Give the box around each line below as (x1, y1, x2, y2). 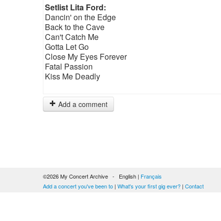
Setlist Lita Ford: (45, 1, 106, 13)
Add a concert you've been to (43, 182, 113, 190)
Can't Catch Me (45, 31, 99, 42)
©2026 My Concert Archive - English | (43, 172, 141, 180)
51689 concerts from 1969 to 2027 (43, 202, 125, 210)
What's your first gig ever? (117, 182, 181, 190)
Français (141, 172, 162, 180)
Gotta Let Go (45, 41, 89, 52)
